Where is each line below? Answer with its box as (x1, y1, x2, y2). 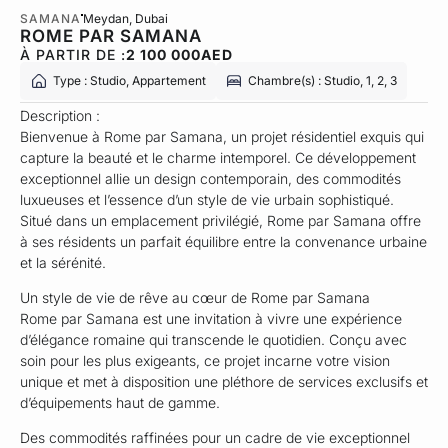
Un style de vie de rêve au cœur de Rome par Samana (20, 289, 370, 307)
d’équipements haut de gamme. (20, 394, 220, 412)
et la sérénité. (20, 253, 106, 271)
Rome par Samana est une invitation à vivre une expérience (20, 310, 402, 328)
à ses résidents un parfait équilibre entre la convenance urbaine (20, 232, 427, 250)
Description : (20, 106, 100, 124)
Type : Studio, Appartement (52, 72, 206, 88)
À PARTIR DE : (20, 45, 126, 63)
